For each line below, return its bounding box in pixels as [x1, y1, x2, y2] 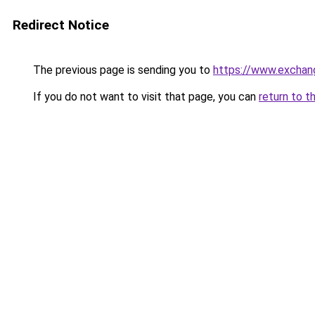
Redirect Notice [13, 17, 109, 33]
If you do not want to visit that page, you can [30, 90, 259, 103]
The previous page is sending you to [30, 63, 213, 77]
